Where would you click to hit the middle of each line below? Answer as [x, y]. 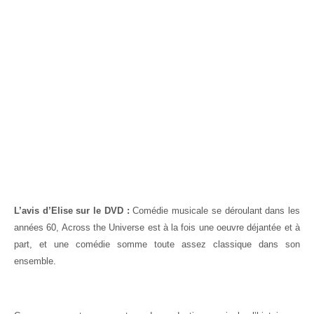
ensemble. [35, 261]
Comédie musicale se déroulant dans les [215, 211]
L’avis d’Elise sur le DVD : [72, 211]
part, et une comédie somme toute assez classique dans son [157, 245]
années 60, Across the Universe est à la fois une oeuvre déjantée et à [157, 228]
